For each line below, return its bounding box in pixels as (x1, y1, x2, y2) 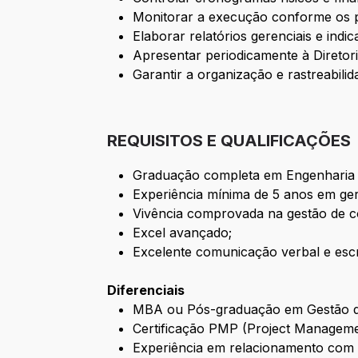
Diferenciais (107, 282, 185, 299)
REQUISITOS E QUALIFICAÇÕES (107, 131, 352, 151)
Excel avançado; (133, 225, 233, 241)
